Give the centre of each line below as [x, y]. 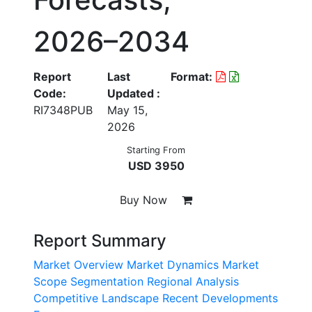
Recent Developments [220, 298]
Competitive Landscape [96, 298]
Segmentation [107, 281]
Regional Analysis [193, 281]
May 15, [128, 110]
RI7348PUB [63, 110]
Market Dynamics [173, 265]
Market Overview [78, 265]
